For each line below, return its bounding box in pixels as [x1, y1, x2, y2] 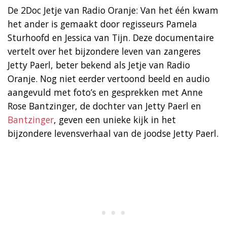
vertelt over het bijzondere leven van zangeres [8, 45, 201, 57]
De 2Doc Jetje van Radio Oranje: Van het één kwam [8, 4, 218, 16]
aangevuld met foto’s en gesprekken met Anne [8, 86, 203, 98]
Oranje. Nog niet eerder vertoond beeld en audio [8, 72, 210, 85]
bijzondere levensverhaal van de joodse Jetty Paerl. [8, 127, 218, 139]
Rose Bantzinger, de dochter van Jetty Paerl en [8, 99, 201, 112]
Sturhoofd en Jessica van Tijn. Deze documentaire [8, 31, 214, 44]
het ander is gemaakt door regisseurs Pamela [8, 17, 197, 30]
